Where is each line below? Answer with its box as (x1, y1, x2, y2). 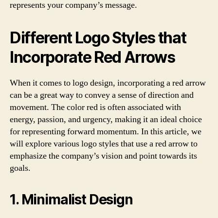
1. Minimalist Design (10, 191, 133, 208)
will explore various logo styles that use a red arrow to (10, 138, 198, 149)
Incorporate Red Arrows (10, 48, 175, 67)
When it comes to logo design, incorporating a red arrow (10, 77, 206, 89)
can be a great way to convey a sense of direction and (10, 90, 194, 101)
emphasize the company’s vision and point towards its (10, 150, 197, 162)
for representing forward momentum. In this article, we (10, 126, 201, 137)
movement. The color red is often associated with (10, 102, 181, 113)
